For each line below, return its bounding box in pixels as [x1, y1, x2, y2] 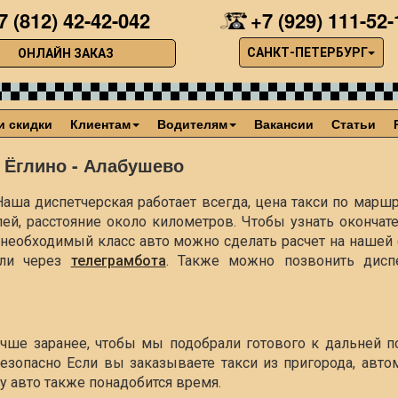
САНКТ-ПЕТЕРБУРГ [247, 45, 369, 60]
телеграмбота [70, 252, 166, 269]
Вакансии [254, 115, 314, 132]
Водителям [157, 115, 228, 132]
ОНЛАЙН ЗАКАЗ [17, 46, 114, 60]
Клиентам [70, 115, 131, 132]
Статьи [331, 115, 377, 132]
